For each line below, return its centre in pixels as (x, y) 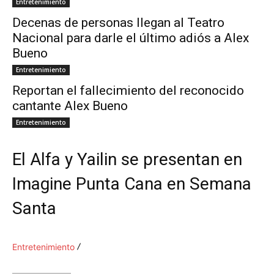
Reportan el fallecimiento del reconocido (128, 91)
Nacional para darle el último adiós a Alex (131, 38)
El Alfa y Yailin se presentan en (127, 160)
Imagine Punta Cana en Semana (132, 184)
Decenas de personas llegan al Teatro (118, 23)
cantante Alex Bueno (70, 106)
